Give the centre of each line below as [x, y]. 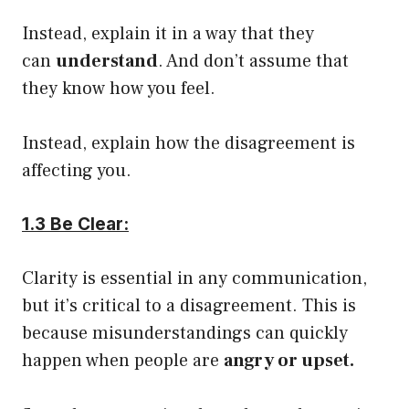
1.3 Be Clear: [75, 224]
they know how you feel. [119, 88]
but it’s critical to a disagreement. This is [189, 305]
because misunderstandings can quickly [185, 333]
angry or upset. [289, 360]
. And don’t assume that [253, 61]
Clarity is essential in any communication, [194, 278]
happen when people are [123, 360]
